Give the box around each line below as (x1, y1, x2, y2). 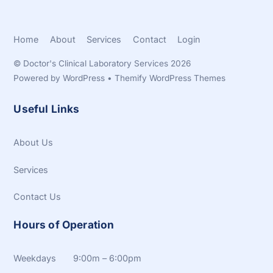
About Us (13, 136, 54, 147)
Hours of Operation (13, 218, 115, 231)
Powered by (13, 73, 63, 83)
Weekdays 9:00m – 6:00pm (13, 252, 142, 263)
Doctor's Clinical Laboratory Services (23, 58, 169, 69)
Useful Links (13, 102, 80, 115)
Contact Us (13, 191, 62, 202)
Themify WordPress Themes (115, 73, 226, 83)
